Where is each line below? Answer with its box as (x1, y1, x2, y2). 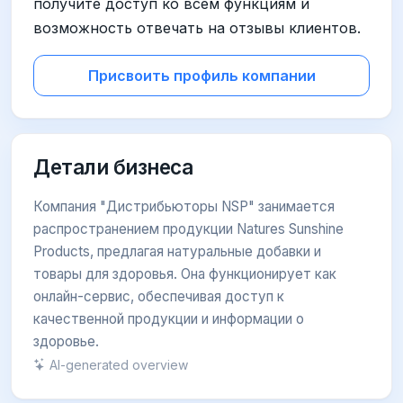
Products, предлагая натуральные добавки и (33, 242, 321, 260)
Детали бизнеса (33, 154, 193, 179)
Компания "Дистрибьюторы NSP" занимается (33, 197, 335, 215)
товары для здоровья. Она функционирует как (33, 264, 336, 282)
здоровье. (33, 332, 99, 350)
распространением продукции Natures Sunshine (33, 219, 344, 237)
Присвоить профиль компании (87, 66, 316, 85)
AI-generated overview (49, 356, 188, 372)
